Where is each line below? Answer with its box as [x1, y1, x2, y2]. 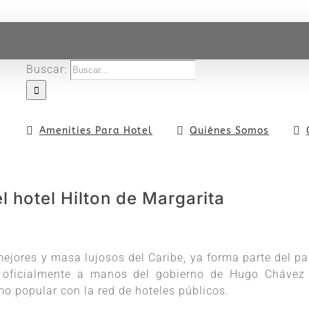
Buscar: [26, 63, 67, 76]
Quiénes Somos [190, 124, 269, 137]
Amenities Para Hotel [39, 124, 152, 137]
